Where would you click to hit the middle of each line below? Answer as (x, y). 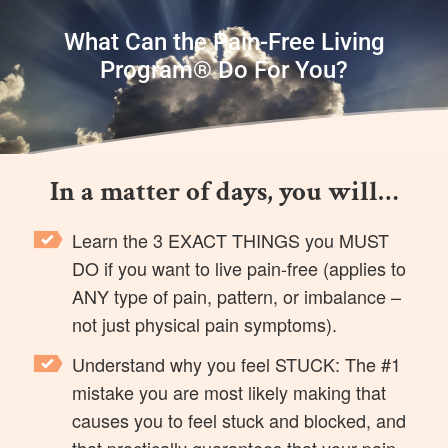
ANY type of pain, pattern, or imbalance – (237, 295)
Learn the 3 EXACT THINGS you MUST (231, 239)
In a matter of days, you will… (224, 191)
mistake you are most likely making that (229, 391)
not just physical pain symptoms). (205, 323)
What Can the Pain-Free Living (224, 41)
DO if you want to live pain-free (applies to (239, 267)
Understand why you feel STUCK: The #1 (237, 363)
